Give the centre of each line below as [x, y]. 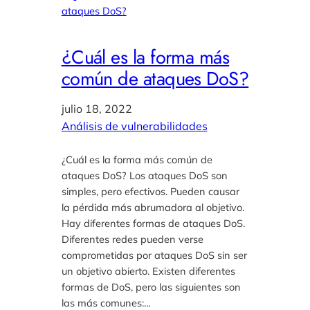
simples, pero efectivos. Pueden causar [150, 191]
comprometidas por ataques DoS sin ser [154, 255]
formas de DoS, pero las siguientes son [151, 286]
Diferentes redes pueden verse [132, 239]
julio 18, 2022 [97, 108]
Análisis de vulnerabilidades [134, 126]
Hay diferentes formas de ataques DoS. [153, 223]
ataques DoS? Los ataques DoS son [144, 175]
